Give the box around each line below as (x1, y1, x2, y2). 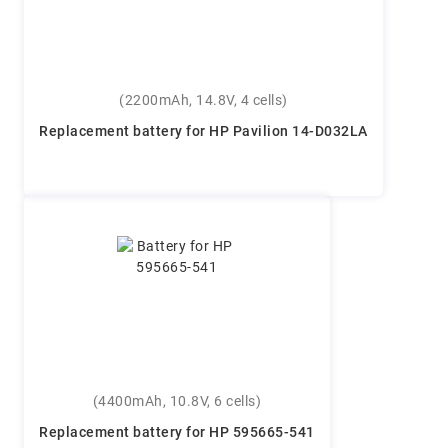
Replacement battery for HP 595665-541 (38, 424, 315, 442)
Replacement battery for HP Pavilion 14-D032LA (38, 123, 368, 141)
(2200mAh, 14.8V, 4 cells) (118, 92, 288, 110)
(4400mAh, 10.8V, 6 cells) (92, 393, 261, 411)
